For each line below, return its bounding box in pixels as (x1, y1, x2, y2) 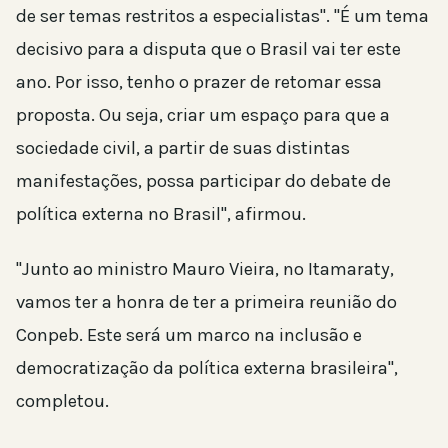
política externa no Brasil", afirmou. (16, 202, 306, 225)
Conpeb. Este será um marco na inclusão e (16, 323, 362, 346)
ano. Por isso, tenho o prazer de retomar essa (16, 70, 382, 93)
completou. (16, 389, 109, 412)
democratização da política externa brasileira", (16, 356, 398, 379)
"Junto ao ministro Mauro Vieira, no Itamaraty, (16, 257, 394, 280)
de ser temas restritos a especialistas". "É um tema (16, 4, 429, 27)
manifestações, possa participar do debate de (16, 169, 391, 192)
